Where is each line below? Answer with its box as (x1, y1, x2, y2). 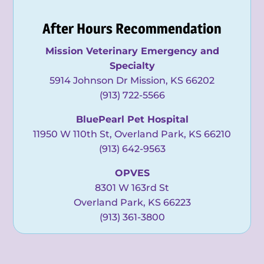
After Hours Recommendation (42, 19, 222, 37)
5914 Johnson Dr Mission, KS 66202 (49, 74, 214, 86)
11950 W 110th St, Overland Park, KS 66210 (33, 128, 231, 140)
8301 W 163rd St (95, 181, 169, 193)
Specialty (109, 60, 155, 71)
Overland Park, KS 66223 (73, 196, 191, 208)
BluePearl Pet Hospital (75, 113, 189, 125)
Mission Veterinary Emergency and (45, 45, 219, 57)
